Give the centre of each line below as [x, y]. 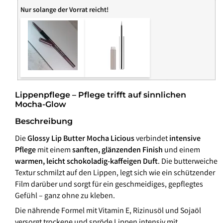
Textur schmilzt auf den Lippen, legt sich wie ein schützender [115, 174]
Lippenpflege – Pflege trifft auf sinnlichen [101, 95]
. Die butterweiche [188, 162]
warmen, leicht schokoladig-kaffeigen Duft [86, 162]
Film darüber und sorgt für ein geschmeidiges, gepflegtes [109, 185]
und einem [181, 151]
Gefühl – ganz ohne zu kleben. [65, 197]
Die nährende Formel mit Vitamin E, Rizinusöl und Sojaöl [108, 211]
